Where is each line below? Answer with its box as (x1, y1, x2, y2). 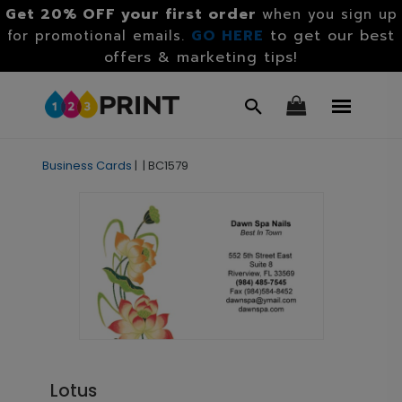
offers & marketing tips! (104, 47, 298, 68)
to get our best (270, 25, 395, 47)
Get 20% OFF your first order (4, 4, 257, 25)
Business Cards (41, 157, 132, 174)
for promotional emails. (7, 26, 191, 46)
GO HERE (191, 25, 264, 47)
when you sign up (261, 4, 398, 24)
